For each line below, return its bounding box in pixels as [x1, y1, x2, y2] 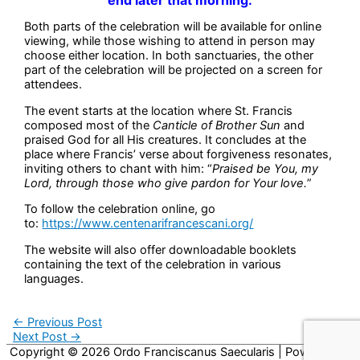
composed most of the [24, 117, 153, 133]
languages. [24, 271, 84, 286]
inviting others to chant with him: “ [24, 161, 213, 176]
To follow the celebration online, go [24, 202, 216, 217]
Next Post [12, 329, 70, 345]
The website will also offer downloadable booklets [24, 242, 297, 257]
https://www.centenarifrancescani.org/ [42, 216, 254, 231]
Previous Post [23, 315, 102, 330]
